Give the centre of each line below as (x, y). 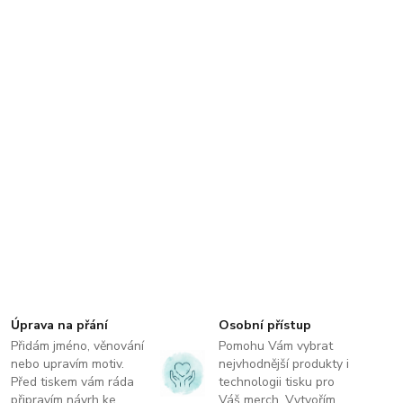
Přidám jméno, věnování (78, 346)
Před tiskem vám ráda (73, 382)
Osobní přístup (264, 325)
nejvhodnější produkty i (283, 364)
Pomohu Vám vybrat (275, 346)
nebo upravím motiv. (68, 364)
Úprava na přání (60, 325)
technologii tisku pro (276, 382)
